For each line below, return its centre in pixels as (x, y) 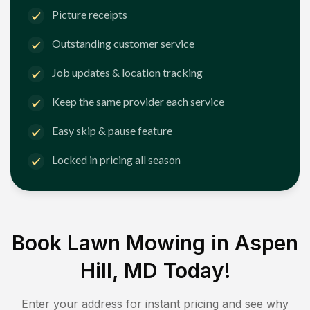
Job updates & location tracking (127, 73)
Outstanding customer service (123, 44)
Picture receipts (90, 15)
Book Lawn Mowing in (123, 243)
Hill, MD (119, 270)
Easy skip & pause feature (112, 131)
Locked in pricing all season (116, 160)
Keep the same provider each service (138, 102)
